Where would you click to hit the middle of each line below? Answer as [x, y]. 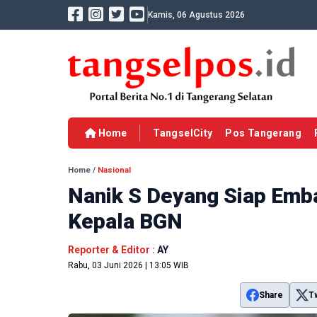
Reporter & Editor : [113, 250]
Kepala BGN [125, 221]
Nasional [114, 171]
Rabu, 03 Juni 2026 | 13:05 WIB [128, 266]
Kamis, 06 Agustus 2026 [196, 15]
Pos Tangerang [264, 133]
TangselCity [183, 133]
